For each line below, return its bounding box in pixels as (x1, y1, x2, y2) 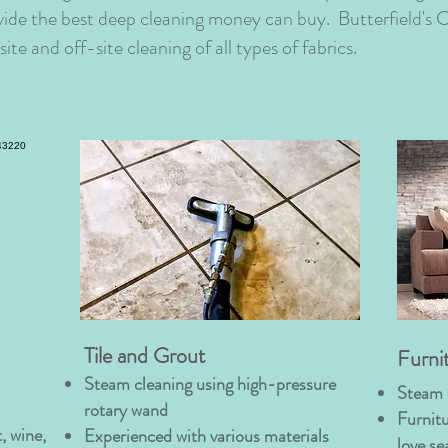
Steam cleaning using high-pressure (84, 371, 336, 397)
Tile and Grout (84, 340, 205, 371)
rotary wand (84, 397, 168, 423)
